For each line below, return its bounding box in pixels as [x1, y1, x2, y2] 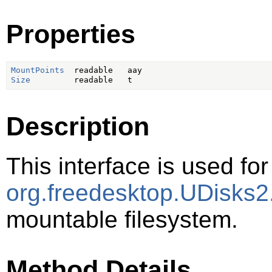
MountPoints [10, 66, 64, 75]
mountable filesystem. [6, 206, 238, 233]
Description [6, 111, 149, 141]
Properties [6, 19, 135, 49]
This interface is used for [6, 153, 268, 180]
